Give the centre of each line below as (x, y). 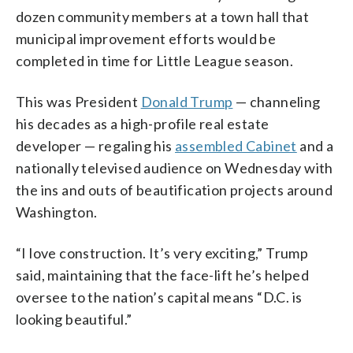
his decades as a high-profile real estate (143, 123)
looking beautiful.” (74, 319)
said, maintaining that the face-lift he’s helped (163, 275)
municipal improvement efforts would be (146, 38)
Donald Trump (187, 101)
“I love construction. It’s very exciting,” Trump (162, 253)
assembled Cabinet (236, 145)
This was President (78, 101)
